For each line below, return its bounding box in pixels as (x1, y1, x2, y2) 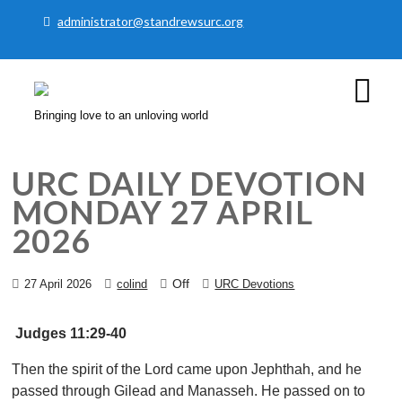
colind (117, 277, 148, 292)
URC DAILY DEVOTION (12, 163, 368, 203)
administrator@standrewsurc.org (57, 13, 244, 29)
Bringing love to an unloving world (34, 109, 209, 122)
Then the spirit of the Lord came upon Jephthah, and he (12, 362, 363, 378)
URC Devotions (214, 277, 295, 292)
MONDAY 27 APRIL (12, 192, 314, 232)
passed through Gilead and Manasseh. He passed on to (12, 383, 366, 399)
